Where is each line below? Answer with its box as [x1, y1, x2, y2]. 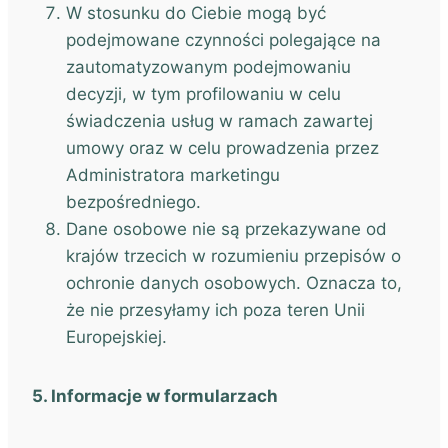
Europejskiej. [66, 327, 167, 347]
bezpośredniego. [66, 192, 201, 212]
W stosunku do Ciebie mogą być [66, 3, 326, 23]
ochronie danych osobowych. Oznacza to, [66, 273, 402, 293]
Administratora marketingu [66, 165, 280, 185]
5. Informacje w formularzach [32, 386, 278, 406]
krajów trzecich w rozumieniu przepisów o [66, 246, 401, 266]
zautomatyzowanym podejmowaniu [66, 57, 351, 77]
